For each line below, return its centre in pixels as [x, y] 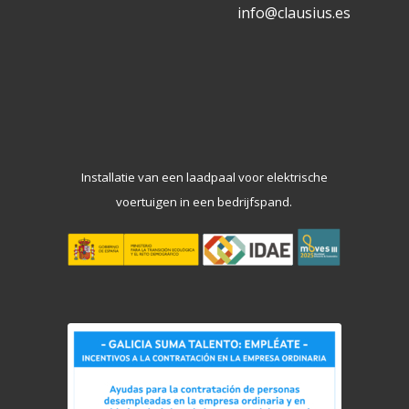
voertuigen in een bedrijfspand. [204, 201]
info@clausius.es [294, 12]
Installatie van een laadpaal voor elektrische [204, 177]
